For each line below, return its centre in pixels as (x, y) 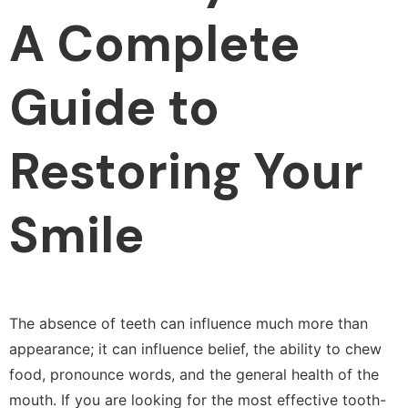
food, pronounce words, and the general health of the (194, 374)
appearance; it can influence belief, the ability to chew (195, 349)
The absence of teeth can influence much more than (189, 323)
